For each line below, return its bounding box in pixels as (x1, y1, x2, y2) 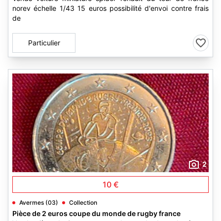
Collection (69, 199, 97, 206)
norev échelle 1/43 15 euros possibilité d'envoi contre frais (12, 4, 209, 12)
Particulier (28, 38, 60, 47)
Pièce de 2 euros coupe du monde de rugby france (12, 209, 181, 218)
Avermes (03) (19, 199, 58, 206)
